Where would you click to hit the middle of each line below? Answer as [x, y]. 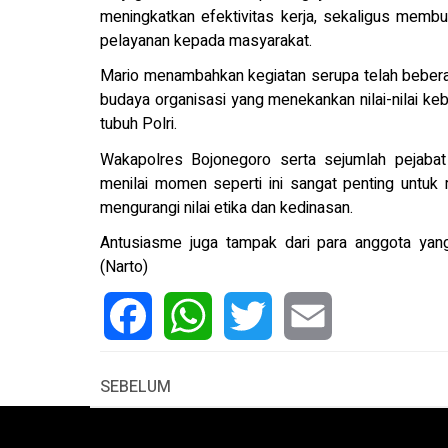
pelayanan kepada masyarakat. [206, 40]
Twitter [248, 363]
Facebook [138, 363]
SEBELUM [135, 387]
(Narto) [124, 267]
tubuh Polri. [138, 124]
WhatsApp [200, 363]
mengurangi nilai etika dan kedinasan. [226, 207]
